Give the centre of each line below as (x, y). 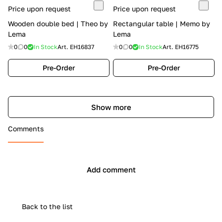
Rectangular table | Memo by (162, 24)
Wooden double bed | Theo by (58, 24)
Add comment (111, 169)
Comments (26, 129)
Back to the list (47, 206)
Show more (111, 107)
